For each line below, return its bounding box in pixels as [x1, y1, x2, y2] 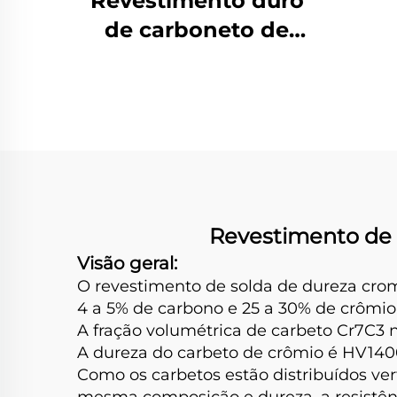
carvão [160, 104, 234, 130]
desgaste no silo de [89, 74, 305, 101]
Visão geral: [77, 252, 177, 274]
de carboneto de [105, 16, 289, 43]
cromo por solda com [78, 45, 315, 72]
